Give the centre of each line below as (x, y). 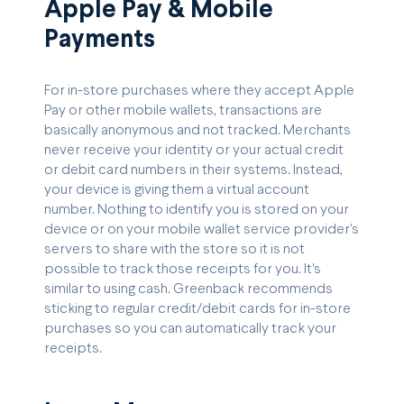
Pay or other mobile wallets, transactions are (183, 111)
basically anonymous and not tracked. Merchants (197, 131)
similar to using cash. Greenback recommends (188, 289)
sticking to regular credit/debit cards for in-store (197, 309)
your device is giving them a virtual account (177, 190)
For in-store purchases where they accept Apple (199, 91)
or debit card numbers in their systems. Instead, (193, 170)
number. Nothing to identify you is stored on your (197, 210)
